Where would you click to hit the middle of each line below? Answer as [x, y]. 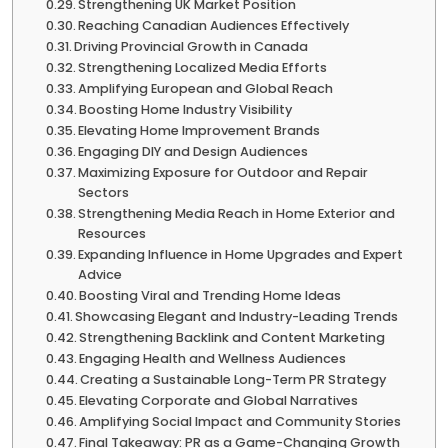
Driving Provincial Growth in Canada [191, 46]
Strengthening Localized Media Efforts [203, 67]
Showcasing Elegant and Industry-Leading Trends [237, 316]
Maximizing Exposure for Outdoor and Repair [223, 172]
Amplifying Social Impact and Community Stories [240, 421]
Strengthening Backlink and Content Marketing [232, 337]
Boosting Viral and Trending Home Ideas [210, 295]
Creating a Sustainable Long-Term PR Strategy [233, 379]
